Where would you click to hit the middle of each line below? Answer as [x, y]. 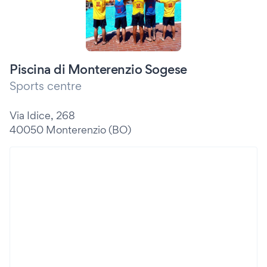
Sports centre [46, 86]
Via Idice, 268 [42, 115]
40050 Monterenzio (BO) [70, 130]
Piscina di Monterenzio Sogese [98, 69]
